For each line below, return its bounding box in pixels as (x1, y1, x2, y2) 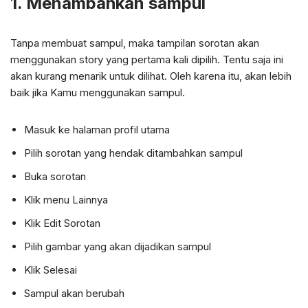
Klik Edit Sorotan (24, 216, 100, 230)
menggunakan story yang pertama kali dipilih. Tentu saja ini (10, 52, 283, 66)
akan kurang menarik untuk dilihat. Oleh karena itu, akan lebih (10, 69, 291, 82)
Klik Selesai (24, 263, 77, 276)
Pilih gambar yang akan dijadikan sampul (24, 239, 211, 253)
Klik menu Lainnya (24, 192, 108, 206)
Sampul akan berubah (24, 286, 124, 300)
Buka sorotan (24, 169, 86, 183)
